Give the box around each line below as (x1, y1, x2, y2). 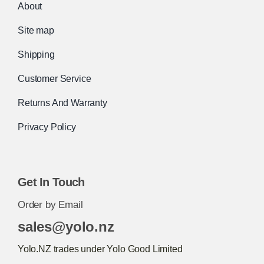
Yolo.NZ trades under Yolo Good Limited (17, 243, 183, 254)
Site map (17, 25, 54, 35)
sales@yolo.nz (17, 218, 114, 235)
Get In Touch (17, 175, 85, 189)
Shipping (17, 49, 55, 60)
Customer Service (17, 73, 91, 84)
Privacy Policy (17, 121, 76, 132)
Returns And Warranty (17, 97, 107, 108)
